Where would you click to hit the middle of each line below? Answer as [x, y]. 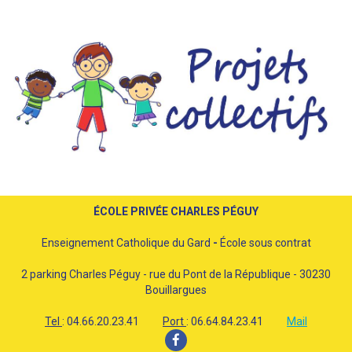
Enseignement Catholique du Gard [127, 242]
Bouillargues [176, 290]
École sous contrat [265, 242]
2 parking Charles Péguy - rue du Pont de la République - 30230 [176, 274]
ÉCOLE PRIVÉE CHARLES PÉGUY [176, 211]
